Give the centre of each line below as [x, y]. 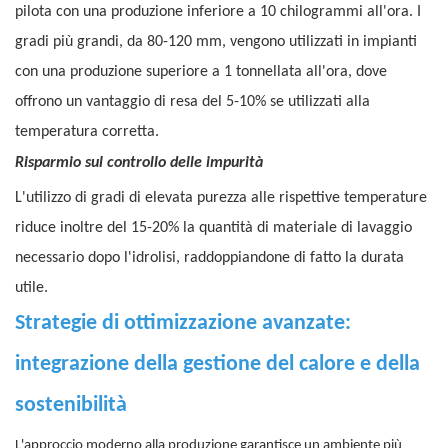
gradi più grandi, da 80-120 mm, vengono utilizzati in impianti [216, 42]
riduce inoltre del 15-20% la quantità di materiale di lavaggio [213, 228]
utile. [31, 288]
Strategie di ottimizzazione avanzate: [183, 324]
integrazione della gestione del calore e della [217, 365]
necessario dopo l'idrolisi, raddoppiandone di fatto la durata [209, 258]
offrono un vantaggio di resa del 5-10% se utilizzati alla [192, 102]
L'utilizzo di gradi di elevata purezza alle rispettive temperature [221, 198]
